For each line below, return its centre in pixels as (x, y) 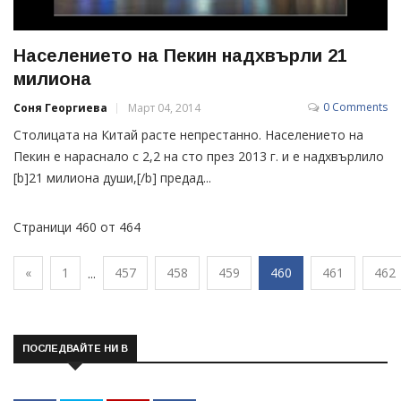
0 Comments (355, 107)
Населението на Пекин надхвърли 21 (180, 56)
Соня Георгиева (60, 108)
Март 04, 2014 (164, 108)
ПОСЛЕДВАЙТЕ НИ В (75, 349)
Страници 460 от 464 (77, 227)
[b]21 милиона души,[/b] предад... (112, 178)
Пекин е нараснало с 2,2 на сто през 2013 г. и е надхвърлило (199, 157)
